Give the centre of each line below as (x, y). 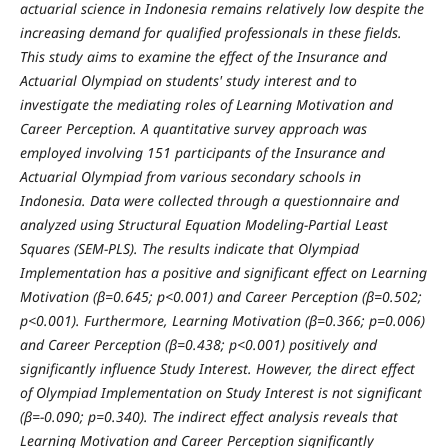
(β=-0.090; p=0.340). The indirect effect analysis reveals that (208, 417)
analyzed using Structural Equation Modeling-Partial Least (203, 225)
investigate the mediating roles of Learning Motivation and (206, 105)
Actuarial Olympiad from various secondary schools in (190, 177)
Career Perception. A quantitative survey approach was (193, 129)
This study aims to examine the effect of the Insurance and (203, 57)
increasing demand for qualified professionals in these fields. (210, 33)
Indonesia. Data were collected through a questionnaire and (209, 201)
